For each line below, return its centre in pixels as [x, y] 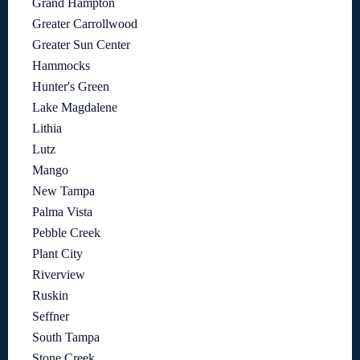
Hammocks [61, 66]
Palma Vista [62, 212]
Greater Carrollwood [85, 24]
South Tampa [66, 337]
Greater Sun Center [81, 45]
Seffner [51, 317]
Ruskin [50, 296]
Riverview [59, 275]
